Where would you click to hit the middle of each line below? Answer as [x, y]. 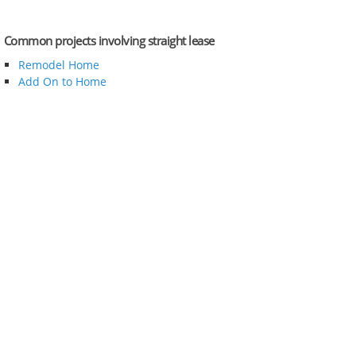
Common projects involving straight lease [109, 41]
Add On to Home [62, 81]
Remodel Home [58, 64]
